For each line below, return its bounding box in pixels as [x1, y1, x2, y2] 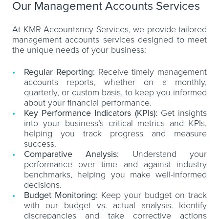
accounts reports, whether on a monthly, [24, 76, 207, 88]
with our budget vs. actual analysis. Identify [24, 199, 207, 212]
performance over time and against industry [24, 158, 207, 171]
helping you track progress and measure [24, 127, 207, 140]
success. [24, 137, 56, 150]
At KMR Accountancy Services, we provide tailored [12, 23, 207, 36]
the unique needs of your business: [12, 44, 146, 56]
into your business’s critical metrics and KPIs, [24, 117, 207, 130]
